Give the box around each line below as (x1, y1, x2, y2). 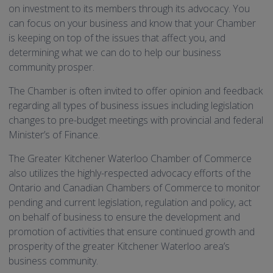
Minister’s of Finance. (9, 128, 100, 142)
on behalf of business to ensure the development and (9, 210, 240, 224)
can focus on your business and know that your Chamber (9, 16, 256, 30)
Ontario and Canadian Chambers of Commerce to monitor (9, 181, 260, 195)
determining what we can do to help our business (9, 46, 221, 60)
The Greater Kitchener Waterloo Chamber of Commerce (9, 152, 252, 166)
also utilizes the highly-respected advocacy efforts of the (9, 166, 251, 180)
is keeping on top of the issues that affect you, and (9, 31, 225, 45)
